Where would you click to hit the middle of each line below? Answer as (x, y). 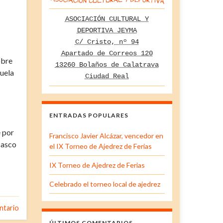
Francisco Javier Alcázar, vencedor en (106, 135)
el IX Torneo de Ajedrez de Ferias (100, 146)
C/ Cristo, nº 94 (107, 42)
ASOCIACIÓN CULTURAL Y (107, 19)
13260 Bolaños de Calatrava (107, 64)
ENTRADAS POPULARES (89, 115)
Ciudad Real (107, 76)
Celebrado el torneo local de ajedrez (105, 184)
